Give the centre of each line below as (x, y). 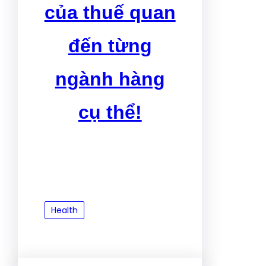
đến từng (110, 46)
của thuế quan (110, 12)
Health (64, 210)
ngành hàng (110, 79)
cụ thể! (110, 112)
